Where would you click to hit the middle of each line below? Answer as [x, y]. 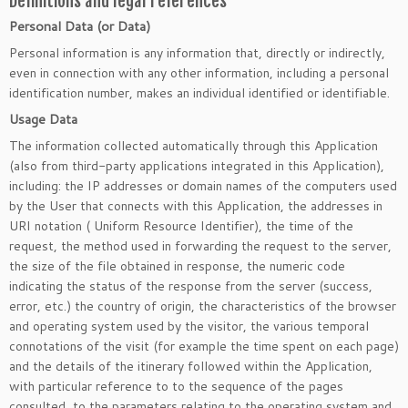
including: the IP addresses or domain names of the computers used [203, 186]
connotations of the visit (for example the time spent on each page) [204, 346]
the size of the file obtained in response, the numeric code [177, 266]
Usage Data [43, 119]
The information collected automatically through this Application [194, 146]
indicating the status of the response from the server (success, [191, 286]
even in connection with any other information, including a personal [199, 73]
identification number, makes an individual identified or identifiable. [199, 93]
